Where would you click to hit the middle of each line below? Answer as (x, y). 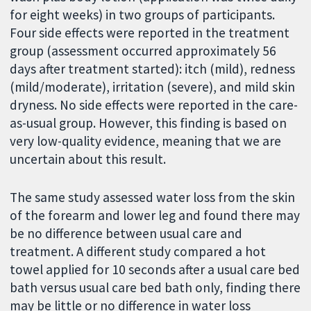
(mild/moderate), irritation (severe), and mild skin (153, 87)
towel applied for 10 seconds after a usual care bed (155, 270)
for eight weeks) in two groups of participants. (143, 15)
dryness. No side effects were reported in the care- (154, 105)
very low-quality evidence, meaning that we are (146, 141)
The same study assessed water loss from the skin (153, 197)
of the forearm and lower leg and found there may (155, 216)
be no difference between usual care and (126, 234)
